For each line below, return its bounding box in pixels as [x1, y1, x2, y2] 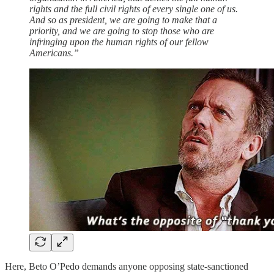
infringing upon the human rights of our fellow [29, 36, 209, 47]
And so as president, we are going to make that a [29, 14, 217, 25]
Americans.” [29, 47, 79, 58]
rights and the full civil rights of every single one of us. [29, 3, 238, 14]
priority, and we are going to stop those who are [29, 25, 214, 36]
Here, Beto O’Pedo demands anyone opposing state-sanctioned [5, 261, 248, 272]
